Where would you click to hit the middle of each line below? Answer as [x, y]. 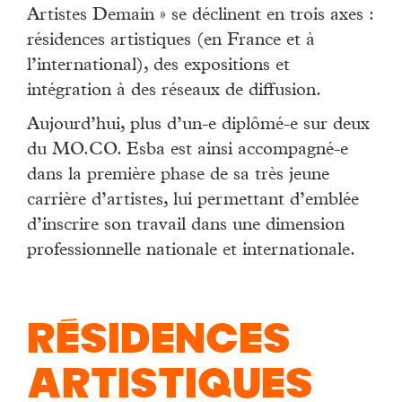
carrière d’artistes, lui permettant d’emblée [193, 201]
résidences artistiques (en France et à [171, 42]
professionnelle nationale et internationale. [191, 252]
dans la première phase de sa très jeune [178, 176]
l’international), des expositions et [158, 67]
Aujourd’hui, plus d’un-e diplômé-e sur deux [198, 126]
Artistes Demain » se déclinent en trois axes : [200, 17]
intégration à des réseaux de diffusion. [174, 92]
